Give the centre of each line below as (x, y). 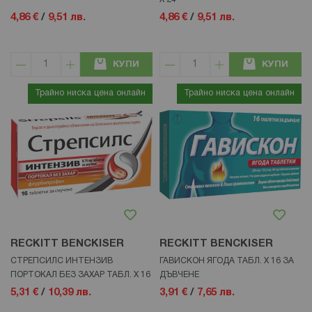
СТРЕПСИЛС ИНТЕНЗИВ (62, 261)
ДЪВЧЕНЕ (179, 275)
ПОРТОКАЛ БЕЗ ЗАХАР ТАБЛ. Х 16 (80, 275)
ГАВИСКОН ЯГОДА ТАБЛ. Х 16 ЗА (227, 261)
